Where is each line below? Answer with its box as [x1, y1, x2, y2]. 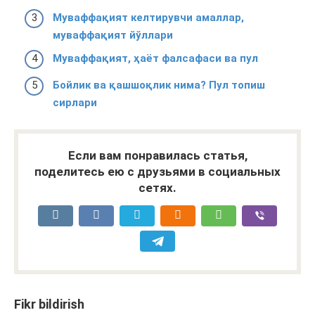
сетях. [139, 180, 176, 195]
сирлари [53, 96, 97, 109]
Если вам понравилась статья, [67, 148, 247, 162]
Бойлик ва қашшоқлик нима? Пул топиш [53, 78, 265, 91]
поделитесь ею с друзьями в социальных [34, 164, 281, 179]
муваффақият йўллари [53, 28, 173, 41]
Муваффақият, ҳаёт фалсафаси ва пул [53, 52, 258, 65]
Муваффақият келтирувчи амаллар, [53, 11, 244, 24]
